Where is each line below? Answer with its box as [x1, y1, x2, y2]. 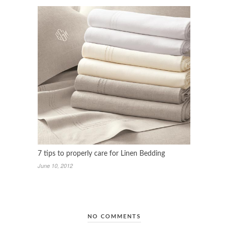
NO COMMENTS [87, 214, 141, 220]
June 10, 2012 [38, 162, 73, 170]
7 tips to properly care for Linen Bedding [38, 150, 165, 158]
